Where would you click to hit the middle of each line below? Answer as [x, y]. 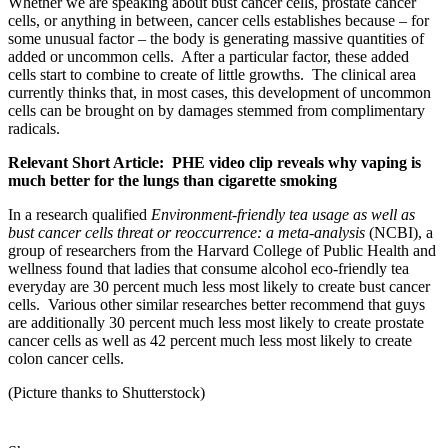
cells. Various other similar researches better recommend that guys [216, 304]
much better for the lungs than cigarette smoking [172, 180]
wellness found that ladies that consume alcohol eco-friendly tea [208, 268]
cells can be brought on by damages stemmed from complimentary [216, 110]
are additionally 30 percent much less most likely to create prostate [216, 322]
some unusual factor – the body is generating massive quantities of [216, 38]
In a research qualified [79, 214]
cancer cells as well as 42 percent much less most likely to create [210, 340]
